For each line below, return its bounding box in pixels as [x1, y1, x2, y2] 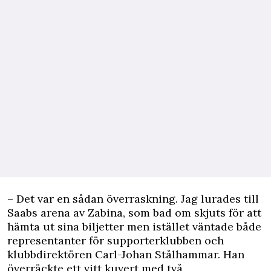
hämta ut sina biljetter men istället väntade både [7, 220, 261, 234]
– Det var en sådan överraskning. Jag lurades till [7, 192, 259, 206]
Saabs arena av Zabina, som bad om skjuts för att [7, 206, 261, 220]
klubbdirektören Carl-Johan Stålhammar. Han [7, 247, 244, 262]
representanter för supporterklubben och [7, 233, 224, 248]
